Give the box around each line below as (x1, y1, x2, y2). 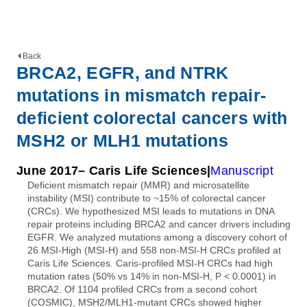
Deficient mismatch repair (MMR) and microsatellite (27, 179, 249, 191)
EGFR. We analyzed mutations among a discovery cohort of (27, 231, 287, 243)
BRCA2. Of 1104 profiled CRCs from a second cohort (27, 283, 257, 295)
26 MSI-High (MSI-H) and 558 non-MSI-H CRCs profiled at (27, 244, 281, 256)
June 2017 (16, 162, 79, 177)
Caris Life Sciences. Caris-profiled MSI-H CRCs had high (27, 257, 273, 269)
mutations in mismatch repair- (16, 86, 267, 105)
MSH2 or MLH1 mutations (16, 131, 229, 150)
